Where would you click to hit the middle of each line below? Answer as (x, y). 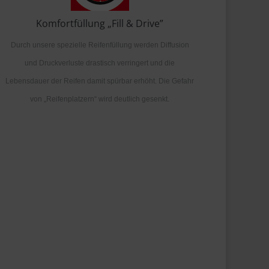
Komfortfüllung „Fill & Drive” (100, 23)
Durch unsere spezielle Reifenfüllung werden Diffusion (100, 45)
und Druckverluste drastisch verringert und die (100, 63)
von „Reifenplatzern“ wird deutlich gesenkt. (100, 99)
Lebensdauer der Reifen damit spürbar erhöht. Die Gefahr (100, 81)
